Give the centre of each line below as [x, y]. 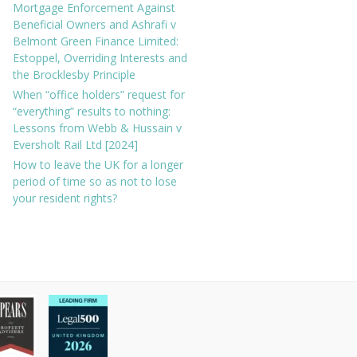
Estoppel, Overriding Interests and [100, 58]
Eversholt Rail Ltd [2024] [75, 145]
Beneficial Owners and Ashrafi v [94, 24]
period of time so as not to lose [95, 181]
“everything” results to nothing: [92, 111]
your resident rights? [65, 198]
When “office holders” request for [99, 94]
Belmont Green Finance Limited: [96, 41]
